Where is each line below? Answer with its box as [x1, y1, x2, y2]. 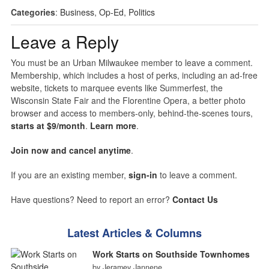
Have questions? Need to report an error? [10, 193, 172, 205]
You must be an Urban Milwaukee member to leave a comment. [10, 56, 253, 68]
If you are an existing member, [10, 168, 128, 181]
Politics [128, 5, 155, 18]
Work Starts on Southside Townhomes [92, 247, 250, 260]
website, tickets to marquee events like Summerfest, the [10, 81, 223, 94]
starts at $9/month [10, 119, 85, 131]
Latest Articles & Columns [67, 225, 202, 241]
